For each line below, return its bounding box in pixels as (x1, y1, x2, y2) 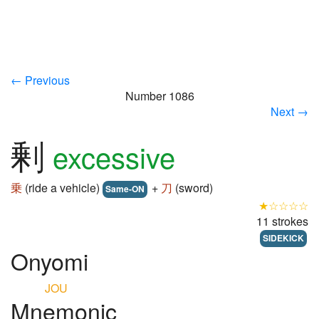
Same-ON (105, 182, 145, 195)
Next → (271, 103, 308, 120)
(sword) (172, 179, 213, 196)
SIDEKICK (263, 231, 304, 244)
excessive (53, 136, 175, 177)
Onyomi (11, 244, 88, 277)
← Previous (11, 72, 70, 88)
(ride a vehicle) (22, 179, 103, 196)
